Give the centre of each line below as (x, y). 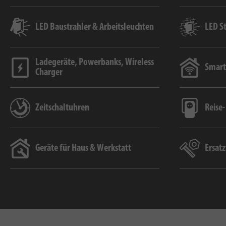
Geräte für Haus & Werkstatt (83, 149)
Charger (49, 73)
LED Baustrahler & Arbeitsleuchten (95, 27)
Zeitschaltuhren (62, 108)
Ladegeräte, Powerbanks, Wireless (95, 63)
